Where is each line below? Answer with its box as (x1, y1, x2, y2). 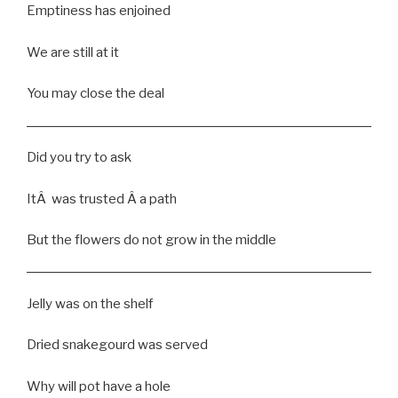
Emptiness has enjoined (27, 3, 171, 20)
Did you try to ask (27, 149, 131, 166)
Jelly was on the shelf (27, 295, 153, 312)
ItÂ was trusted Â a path (27, 190, 177, 207)
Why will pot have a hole (27, 378, 171, 394)
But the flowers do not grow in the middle (27, 232, 276, 249)
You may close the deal (27, 85, 164, 102)
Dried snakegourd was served (27, 337, 208, 354)
